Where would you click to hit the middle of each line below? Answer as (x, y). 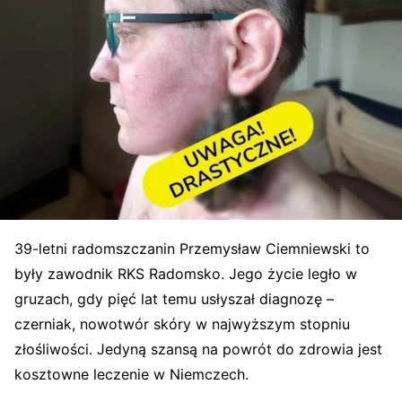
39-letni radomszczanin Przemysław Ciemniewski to (192, 249)
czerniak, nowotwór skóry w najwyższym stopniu (182, 324)
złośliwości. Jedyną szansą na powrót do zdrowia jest (198, 350)
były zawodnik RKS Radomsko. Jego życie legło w (186, 274)
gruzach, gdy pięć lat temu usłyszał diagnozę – (174, 299)
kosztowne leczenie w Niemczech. (131, 375)
